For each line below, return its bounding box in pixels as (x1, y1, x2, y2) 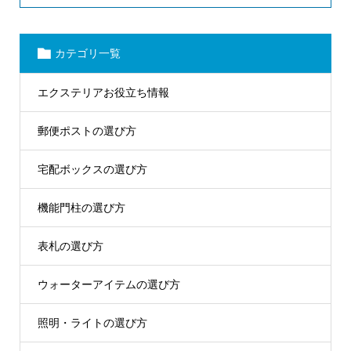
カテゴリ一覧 (54, 46, 121, 60)
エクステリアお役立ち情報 (37, 85, 169, 99)
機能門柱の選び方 (37, 201, 125, 214)
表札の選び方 (37, 239, 103, 252)
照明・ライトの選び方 (37, 316, 147, 329)
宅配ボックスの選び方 (37, 162, 147, 175)
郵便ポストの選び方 (37, 124, 136, 137)
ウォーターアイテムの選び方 (37, 277, 180, 291)
